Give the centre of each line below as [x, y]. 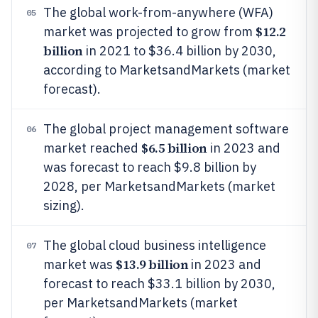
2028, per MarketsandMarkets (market [159, 186]
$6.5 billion [174, 148]
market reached [92, 148]
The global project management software [166, 129]
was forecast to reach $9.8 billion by [150, 167]
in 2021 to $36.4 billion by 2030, [179, 51]
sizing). [64, 205]
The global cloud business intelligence [155, 245]
